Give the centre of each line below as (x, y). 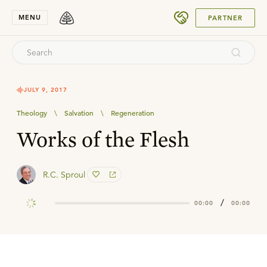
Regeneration (133, 113)
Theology (32, 113)
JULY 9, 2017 (46, 90)
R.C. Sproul (64, 175)
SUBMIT (223, 13)
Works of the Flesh (103, 139)
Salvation (79, 113)
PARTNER (225, 18)
